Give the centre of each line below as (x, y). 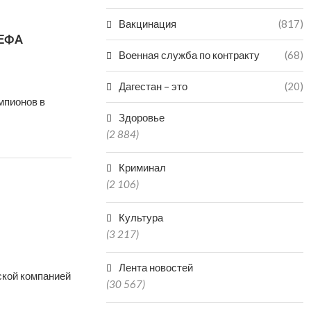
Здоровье (142, 117)
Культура (141, 217)
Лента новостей (156, 267)
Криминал (143, 167)
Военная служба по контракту (190, 55)
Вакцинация (148, 24)
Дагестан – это (153, 86)
